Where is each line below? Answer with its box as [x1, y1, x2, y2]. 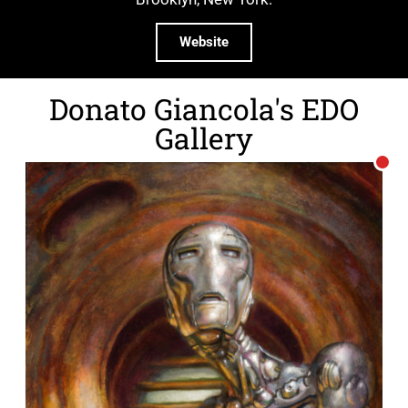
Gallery [155, 118, 253, 158]
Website [179, 34, 229, 51]
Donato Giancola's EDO [49, 89, 359, 129]
